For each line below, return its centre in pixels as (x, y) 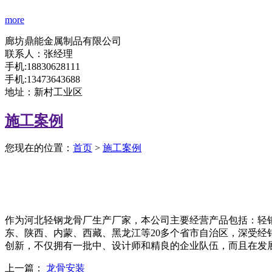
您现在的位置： (39, 148)
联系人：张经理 (39, 53)
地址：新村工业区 (44, 92)
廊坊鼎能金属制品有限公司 (63, 41)
